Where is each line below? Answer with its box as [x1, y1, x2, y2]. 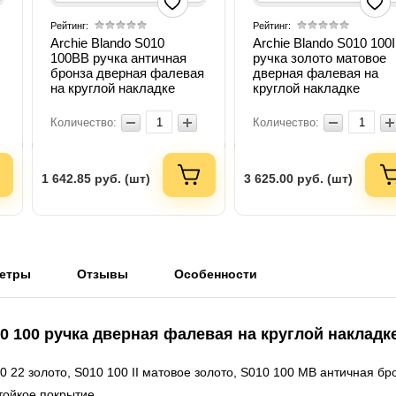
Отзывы [77, 267, 128, 282]
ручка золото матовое [253, 50, 387, 66]
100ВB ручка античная [50, 50, 187, 66]
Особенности [174, 267, 257, 282]
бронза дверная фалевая [50, 65, 205, 81]
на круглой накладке [50, 80, 176, 96]
